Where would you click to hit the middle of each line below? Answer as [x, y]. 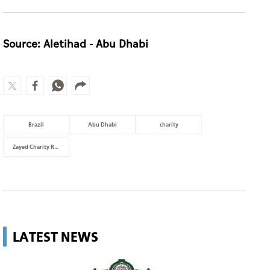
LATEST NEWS [55, 237]
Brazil [36, 125]
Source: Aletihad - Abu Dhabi [76, 45]
